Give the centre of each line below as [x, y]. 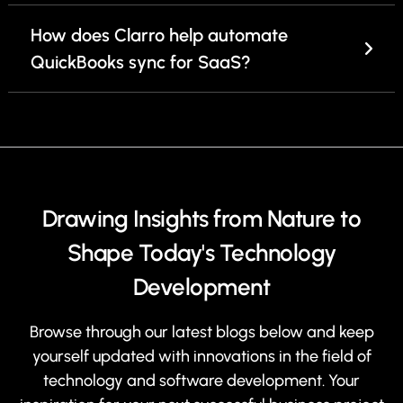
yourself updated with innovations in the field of [201, 357]
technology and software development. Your [201, 381]
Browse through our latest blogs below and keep [201, 332]
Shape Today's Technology [201, 253]
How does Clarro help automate [159, 36]
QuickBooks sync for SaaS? [141, 63]
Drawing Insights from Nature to [201, 219]
